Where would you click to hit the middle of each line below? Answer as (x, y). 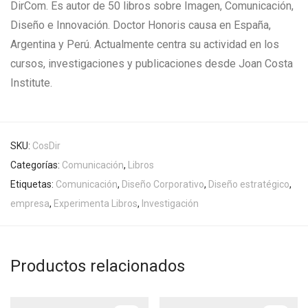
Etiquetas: (33, 185)
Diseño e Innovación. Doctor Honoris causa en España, (141, 25)
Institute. (31, 83)
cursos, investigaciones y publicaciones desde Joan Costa (152, 64)
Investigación (170, 204)
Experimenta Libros (96, 204)
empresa (30, 204)
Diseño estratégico (249, 185)
